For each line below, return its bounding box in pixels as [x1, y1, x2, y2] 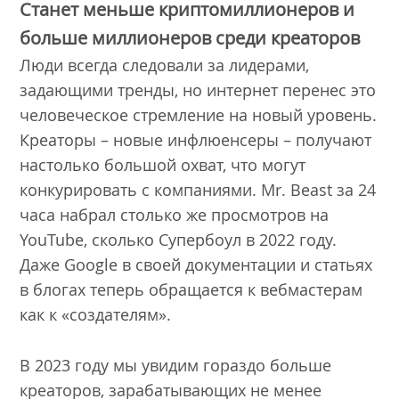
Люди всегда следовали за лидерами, [20, 53, 310, 76]
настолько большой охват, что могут [20, 153, 306, 175]
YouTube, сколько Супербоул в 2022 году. [20, 228, 338, 250]
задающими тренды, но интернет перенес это [20, 78, 377, 101]
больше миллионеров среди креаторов [20, 25, 365, 50]
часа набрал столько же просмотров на [20, 203, 330, 225]
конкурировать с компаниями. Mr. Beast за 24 [20, 178, 377, 200]
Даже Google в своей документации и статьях [20, 253, 373, 275]
